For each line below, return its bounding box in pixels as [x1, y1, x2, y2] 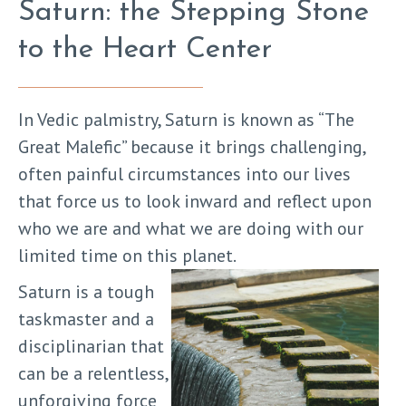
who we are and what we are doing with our [18, 217, 363, 241]
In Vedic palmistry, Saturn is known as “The [18, 108, 354, 132]
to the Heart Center [18, 35, 272, 65]
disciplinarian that [18, 334, 164, 359]
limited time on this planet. [18, 244, 237, 268]
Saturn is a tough [18, 280, 154, 304]
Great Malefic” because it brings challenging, [18, 135, 365, 159]
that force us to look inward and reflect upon [18, 189, 372, 214]
